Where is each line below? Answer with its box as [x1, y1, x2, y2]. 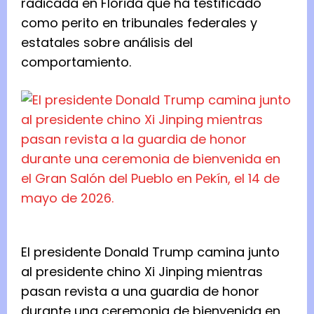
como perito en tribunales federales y [21, 14, 257, 32]
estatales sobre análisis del [21, 34, 193, 52]
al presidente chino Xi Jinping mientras [21, 263, 263, 281]
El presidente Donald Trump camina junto [21, 243, 280, 261]
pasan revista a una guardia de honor [21, 282, 259, 301]
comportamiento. [21, 53, 135, 71]
